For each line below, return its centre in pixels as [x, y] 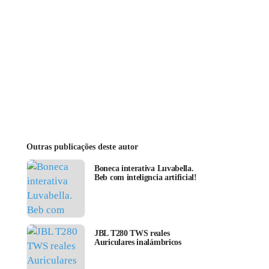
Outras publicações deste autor [82, 147]
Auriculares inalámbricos [138, 243]
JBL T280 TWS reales [132, 234]
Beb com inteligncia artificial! [146, 178]
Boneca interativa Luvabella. [144, 169]
